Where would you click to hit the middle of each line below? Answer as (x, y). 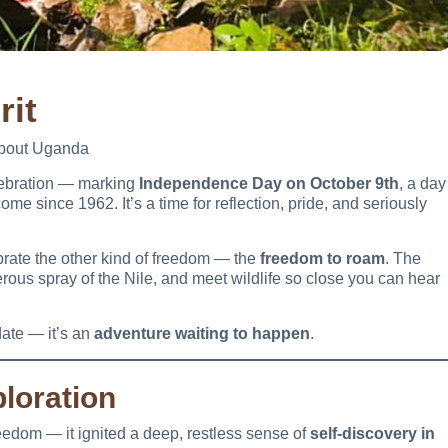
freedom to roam (322, 259)
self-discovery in (372, 434)
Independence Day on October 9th (269, 184)
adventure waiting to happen (202, 334)
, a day (422, 184)
